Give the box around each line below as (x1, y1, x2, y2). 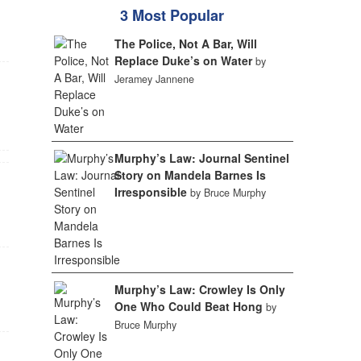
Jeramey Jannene (114, 72, 194, 86)
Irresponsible (114, 184, 187, 200)
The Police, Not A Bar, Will (114, 35, 257, 52)
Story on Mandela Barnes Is (114, 167, 266, 183)
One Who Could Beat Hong (114, 298, 263, 314)
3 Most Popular (120, 5, 224, 26)
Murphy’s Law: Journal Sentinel (114, 150, 289, 166)
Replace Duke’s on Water (114, 52, 252, 68)
